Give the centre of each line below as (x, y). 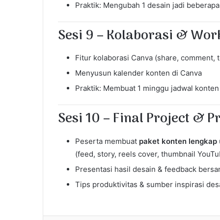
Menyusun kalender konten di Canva (138, 73)
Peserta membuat (107, 141)
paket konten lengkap (178, 141)
